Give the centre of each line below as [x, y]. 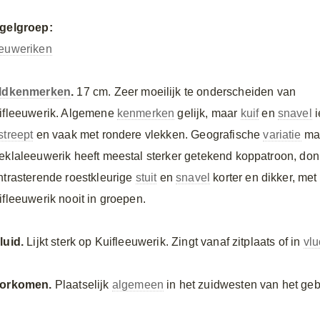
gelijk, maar [207, 113]
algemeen [137, 285]
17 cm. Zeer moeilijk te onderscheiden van [185, 92]
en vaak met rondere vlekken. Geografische [148, 135]
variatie [282, 135]
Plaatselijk [82, 285]
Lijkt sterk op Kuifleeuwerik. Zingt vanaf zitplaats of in [164, 242]
